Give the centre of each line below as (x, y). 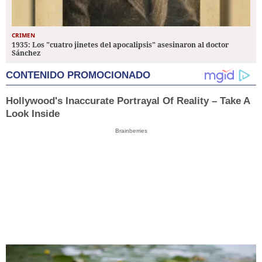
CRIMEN (23, 35)
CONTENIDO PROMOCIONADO (78, 75)
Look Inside (33, 113)
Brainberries (131, 130)
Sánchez (26, 53)
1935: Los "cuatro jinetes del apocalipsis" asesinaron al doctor (120, 44)
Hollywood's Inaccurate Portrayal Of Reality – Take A (128, 101)
